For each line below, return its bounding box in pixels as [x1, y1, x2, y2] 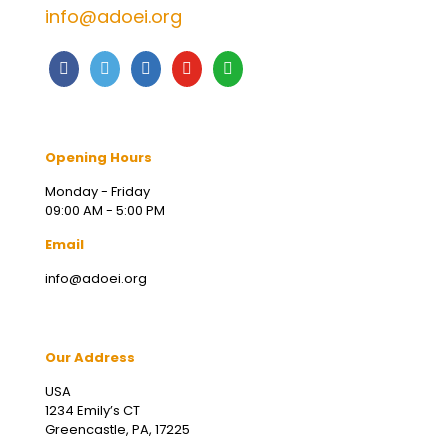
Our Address [45, 347, 135, 367]
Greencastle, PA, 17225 [45, 419, 190, 439]
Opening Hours [45, 147, 152, 167]
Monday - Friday [45, 181, 150, 201]
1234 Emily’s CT [45, 400, 140, 420]
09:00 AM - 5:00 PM [45, 200, 165, 220]
